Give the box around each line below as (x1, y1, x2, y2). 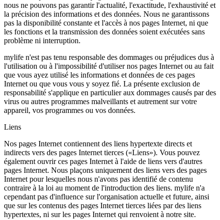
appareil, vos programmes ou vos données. (4, 106, 136, 114)
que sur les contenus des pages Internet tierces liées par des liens (4, 201, 201, 210)
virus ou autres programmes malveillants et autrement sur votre (4, 97, 197, 106)
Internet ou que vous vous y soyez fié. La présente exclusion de (4, 80, 200, 88)
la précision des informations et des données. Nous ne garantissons (4, 10, 209, 18)
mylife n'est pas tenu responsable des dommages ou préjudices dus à (4, 53, 214, 61)
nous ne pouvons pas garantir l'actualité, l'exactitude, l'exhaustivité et (4, 1, 216, 9)
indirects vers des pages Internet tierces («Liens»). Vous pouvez (4, 148, 200, 157)
